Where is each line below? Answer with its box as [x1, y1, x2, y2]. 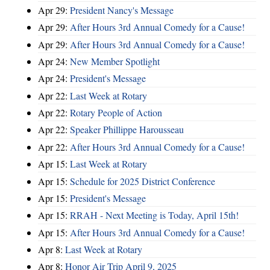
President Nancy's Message [70, 3, 174, 16]
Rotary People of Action [70, 106, 162, 119]
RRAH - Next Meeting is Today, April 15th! [70, 209, 239, 222]
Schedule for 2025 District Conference [70, 174, 215, 187]
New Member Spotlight [70, 54, 160, 67]
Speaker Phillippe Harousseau [70, 123, 184, 136]
